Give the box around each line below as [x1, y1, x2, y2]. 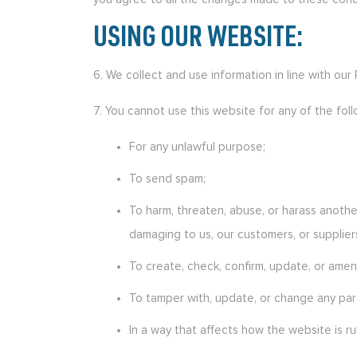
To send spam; [129, 172, 206, 185]
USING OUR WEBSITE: [93, 25, 303, 54]
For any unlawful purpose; [129, 140, 265, 153]
